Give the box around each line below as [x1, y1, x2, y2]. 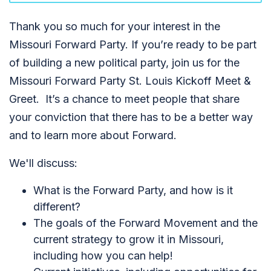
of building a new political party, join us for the [9, 56, 240, 69]
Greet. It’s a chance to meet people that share [9, 93, 240, 105]
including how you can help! [33, 249, 173, 262]
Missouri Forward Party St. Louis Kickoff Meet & [9, 74, 251, 87]
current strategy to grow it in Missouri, [33, 233, 224, 246]
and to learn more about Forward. [9, 129, 180, 142]
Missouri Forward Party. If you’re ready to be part [9, 38, 256, 51]
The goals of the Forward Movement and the [33, 217, 258, 229]
